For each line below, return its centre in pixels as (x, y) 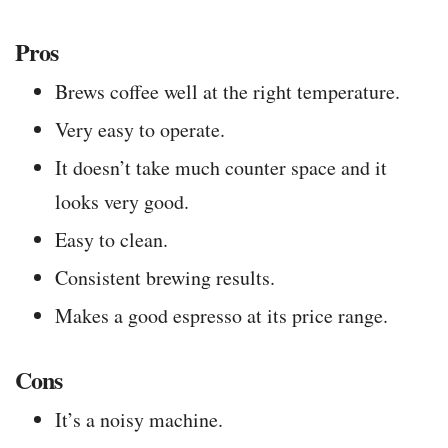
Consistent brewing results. (165, 278)
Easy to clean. (111, 240)
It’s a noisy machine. (139, 420)
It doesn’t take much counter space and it (221, 168)
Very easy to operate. (140, 130)
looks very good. (122, 202)
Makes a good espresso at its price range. (221, 316)
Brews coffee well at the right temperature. (227, 92)
